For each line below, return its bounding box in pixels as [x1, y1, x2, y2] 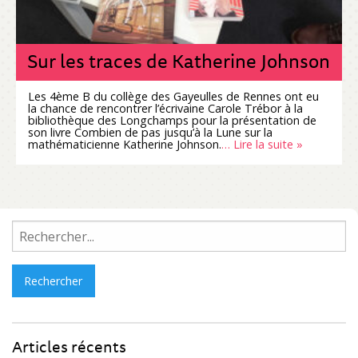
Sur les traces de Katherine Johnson [27, 45, 330, 76]
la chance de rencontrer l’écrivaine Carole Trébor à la [28, 100, 303, 116]
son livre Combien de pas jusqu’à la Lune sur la [28, 124, 272, 140]
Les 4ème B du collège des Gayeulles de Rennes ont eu [28, 88, 319, 104]
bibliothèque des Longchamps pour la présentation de [28, 112, 316, 128]
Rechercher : [11, 222, 75, 238]
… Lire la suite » [221, 136, 303, 152]
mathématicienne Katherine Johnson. [28, 136, 221, 152]
